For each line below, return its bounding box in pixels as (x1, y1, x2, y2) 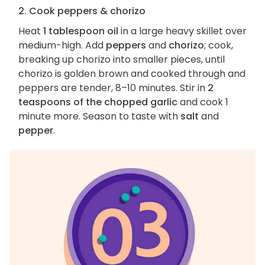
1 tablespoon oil (43, 24, 118, 38)
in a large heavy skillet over (118, 24, 247, 38)
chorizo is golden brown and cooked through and (18, 67, 245, 81)
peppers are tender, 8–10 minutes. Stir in (18, 81, 208, 95)
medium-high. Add (18, 38, 106, 53)
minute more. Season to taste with (18, 109, 180, 124)
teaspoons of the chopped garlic (18, 95, 177, 109)
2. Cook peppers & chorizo (18, 4, 146, 18)
